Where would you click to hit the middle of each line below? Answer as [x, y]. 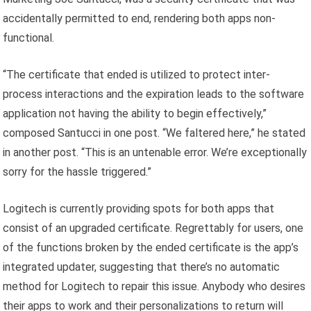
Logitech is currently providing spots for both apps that [139, 209]
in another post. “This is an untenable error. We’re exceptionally [155, 153]
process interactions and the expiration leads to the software [154, 94]
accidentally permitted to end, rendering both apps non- [140, 19]
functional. [29, 38]
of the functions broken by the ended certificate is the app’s [151, 248]
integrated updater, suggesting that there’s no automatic [142, 267]
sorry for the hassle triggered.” [77, 172]
